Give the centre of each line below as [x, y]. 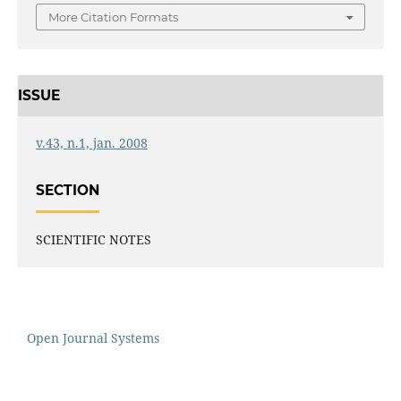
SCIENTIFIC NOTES [93, 240]
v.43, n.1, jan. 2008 [91, 142]
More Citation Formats [113, 17]
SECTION [67, 190]
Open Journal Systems [93, 338]
